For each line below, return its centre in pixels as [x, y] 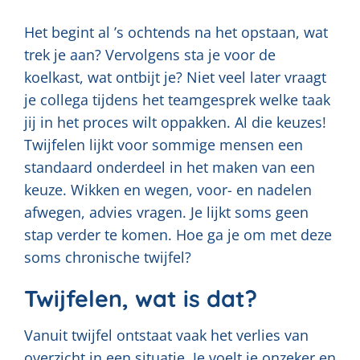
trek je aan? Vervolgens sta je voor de [150, 55]
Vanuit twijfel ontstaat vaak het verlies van [166, 335]
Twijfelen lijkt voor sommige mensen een [164, 145]
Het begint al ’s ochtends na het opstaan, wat [176, 32]
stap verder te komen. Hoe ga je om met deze [178, 235]
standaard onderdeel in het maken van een [170, 167]
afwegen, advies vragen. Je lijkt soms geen [166, 212]
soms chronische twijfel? [108, 257]
